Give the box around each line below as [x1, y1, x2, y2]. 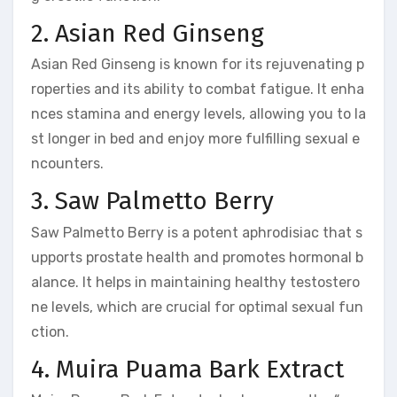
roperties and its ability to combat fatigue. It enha [31, 81, 364, 98]
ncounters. [31, 155, 104, 173]
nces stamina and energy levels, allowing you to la [31, 105, 366, 123]
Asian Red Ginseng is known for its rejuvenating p [31, 56, 364, 74]
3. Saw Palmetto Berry [31, 186, 274, 216]
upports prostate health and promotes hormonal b [31, 248, 363, 266]
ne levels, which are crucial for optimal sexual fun [31, 298, 363, 315]
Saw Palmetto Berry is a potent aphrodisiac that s [31, 223, 362, 241]
